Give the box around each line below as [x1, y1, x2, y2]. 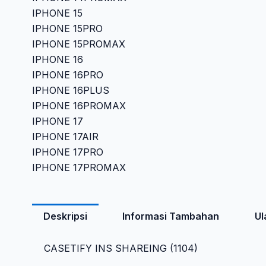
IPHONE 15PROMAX [31, 38, 125, 50]
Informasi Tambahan [122, 210, 220, 222]
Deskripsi [43, 210, 87, 222]
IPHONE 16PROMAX [31, 100, 126, 112]
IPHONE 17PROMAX [31, 161, 126, 174]
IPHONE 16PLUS [31, 84, 109, 97]
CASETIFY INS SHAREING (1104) [43, 242, 198, 254]
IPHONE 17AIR [31, 131, 99, 143]
